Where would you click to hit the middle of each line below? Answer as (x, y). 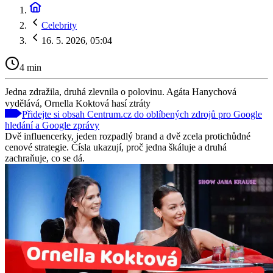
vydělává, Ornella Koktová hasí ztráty (78, 103)
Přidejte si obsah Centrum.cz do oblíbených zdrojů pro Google (142, 114)
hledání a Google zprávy (52, 125)
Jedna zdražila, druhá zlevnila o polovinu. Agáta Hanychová (121, 91)
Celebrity (59, 25)
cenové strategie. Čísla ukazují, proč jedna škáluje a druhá (116, 147)
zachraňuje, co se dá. (45, 158)
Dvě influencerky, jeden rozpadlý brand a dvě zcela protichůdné (128, 136)
